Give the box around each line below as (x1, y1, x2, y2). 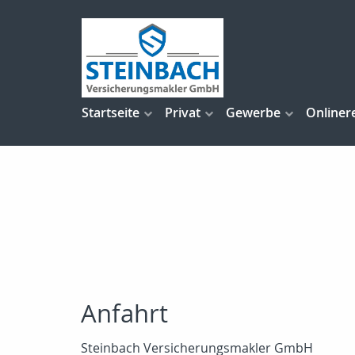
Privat (165, 104, 200, 122)
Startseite (82, 104, 139, 122)
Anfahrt (81, 297, 168, 330)
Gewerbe (226, 104, 281, 122)
